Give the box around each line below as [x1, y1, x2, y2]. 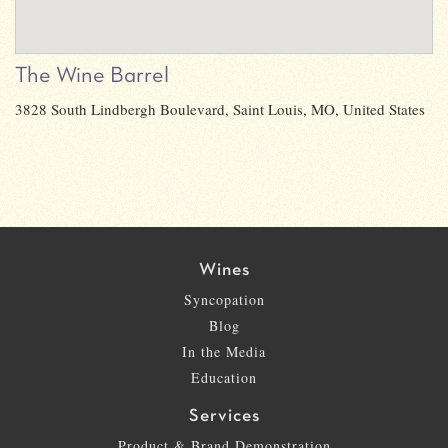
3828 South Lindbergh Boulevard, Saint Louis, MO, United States [15, 98, 425, 119]
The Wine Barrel [15, 65, 169, 86]
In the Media [182, 341, 266, 361]
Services [188, 407, 260, 425]
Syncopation [183, 289, 265, 309]
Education [191, 367, 257, 387]
